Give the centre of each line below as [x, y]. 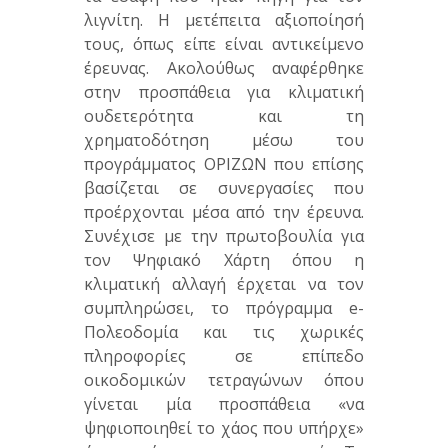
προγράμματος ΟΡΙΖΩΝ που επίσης [224, 164]
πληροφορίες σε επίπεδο [224, 356]
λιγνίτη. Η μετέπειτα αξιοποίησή [224, 20]
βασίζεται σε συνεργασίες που [224, 188]
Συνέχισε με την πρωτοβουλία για [224, 236]
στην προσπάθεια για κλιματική [224, 92]
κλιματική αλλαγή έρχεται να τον [224, 284]
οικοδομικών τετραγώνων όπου [224, 380]
